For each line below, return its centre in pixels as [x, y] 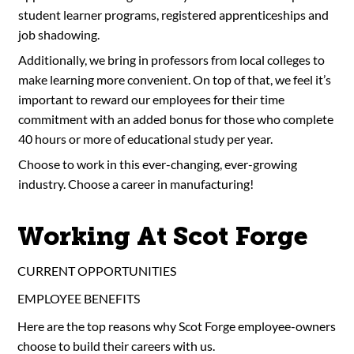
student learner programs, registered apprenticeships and [173, 14]
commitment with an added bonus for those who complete [175, 119]
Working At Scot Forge [163, 236]
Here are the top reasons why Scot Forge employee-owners [177, 326]
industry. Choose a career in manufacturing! [136, 184]
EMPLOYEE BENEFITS [79, 298]
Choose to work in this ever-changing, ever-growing [157, 164]
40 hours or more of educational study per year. [145, 138]
